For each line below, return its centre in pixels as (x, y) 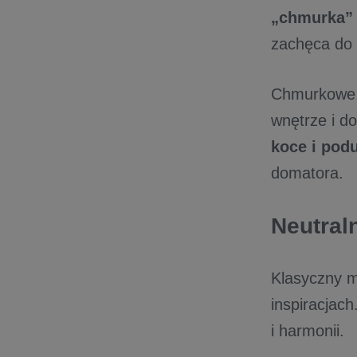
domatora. (307, 173)
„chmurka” (312, 18)
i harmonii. (308, 331)
